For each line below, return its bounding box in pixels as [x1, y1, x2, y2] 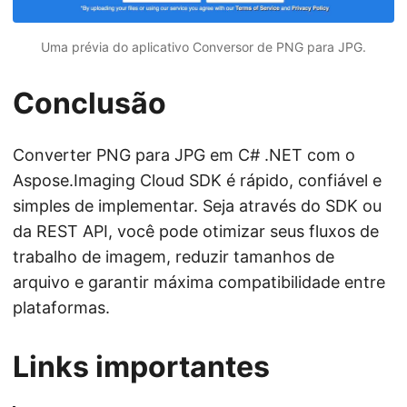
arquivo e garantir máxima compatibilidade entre [13, 272, 385, 292]
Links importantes [13, 348, 270, 384]
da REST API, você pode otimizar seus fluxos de [13, 221, 379, 241]
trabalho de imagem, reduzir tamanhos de [13, 246, 334, 266]
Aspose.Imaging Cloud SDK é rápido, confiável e [13, 170, 382, 190]
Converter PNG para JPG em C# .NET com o [13, 144, 355, 164]
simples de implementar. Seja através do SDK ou [13, 195, 382, 215]
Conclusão [13, 84, 166, 121]
